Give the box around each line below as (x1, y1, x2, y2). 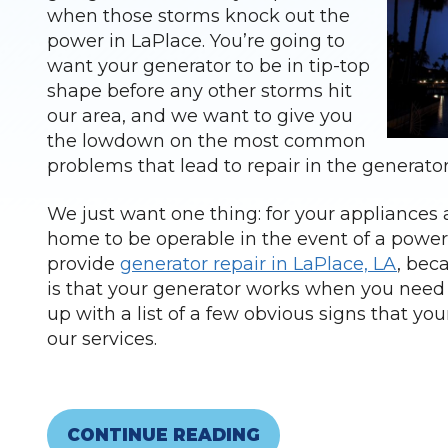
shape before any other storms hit (47, 80, 352, 103)
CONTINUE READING (67, 424, 260, 445)
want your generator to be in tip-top (47, 55, 370, 78)
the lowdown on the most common (47, 130, 366, 153)
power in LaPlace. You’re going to (47, 30, 345, 53)
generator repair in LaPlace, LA (120, 253, 397, 276)
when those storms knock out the (47, 5, 350, 28)
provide (47, 253, 120, 276)
